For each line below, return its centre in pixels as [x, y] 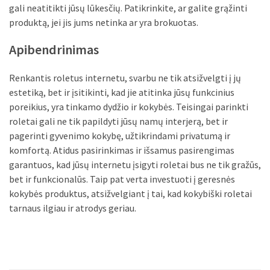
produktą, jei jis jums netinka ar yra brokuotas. [104, 23]
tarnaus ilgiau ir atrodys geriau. [73, 208]
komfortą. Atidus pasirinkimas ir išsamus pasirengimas [122, 150]
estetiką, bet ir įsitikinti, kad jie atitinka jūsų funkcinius [122, 93]
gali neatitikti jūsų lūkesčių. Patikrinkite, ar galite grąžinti [128, 8]
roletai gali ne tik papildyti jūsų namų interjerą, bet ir [118, 121]
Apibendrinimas [54, 50]
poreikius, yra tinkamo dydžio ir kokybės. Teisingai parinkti [129, 107]
